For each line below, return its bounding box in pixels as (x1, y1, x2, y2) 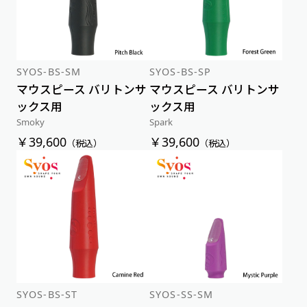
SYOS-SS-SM (149, 288, 214, 302)
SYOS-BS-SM (16, 64, 82, 78)
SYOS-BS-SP (149, 64, 212, 78)
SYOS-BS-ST (16, 288, 78, 302)
